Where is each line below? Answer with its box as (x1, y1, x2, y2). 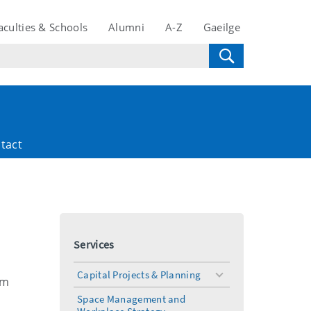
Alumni (108, 20, 144, 34)
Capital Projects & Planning (77, 268, 201, 281)
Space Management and (77, 292, 186, 305)
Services (74, 237, 115, 251)
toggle (219, 273, 251, 288)
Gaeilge (203, 20, 240, 34)
